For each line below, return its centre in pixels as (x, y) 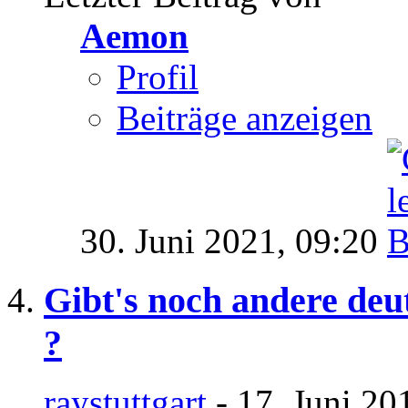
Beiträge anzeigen (245, 118)
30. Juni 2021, (188, 241)
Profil (158, 77)
